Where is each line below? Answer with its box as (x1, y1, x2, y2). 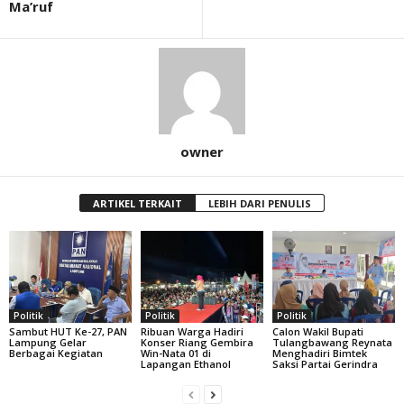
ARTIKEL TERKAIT (93, 197, 182, 210)
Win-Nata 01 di (140, 345, 211, 360)
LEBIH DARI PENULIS (208, 197, 311, 210)
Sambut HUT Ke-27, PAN (9, 324, 127, 338)
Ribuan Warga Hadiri (140, 324, 243, 338)
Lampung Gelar (9, 335, 87, 349)
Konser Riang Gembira (140, 335, 253, 349)
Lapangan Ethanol (140, 356, 231, 371)
